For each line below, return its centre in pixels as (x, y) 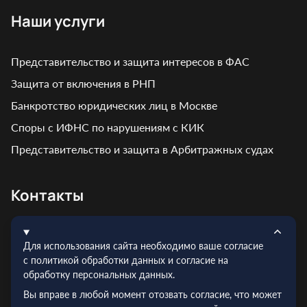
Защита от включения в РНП (83, 84)
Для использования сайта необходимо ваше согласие (143, 246)
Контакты (47, 196)
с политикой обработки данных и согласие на (126, 260)
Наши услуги (58, 22)
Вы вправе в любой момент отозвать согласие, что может (152, 294)
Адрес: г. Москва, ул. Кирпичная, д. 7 (104, 236)
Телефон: (35, 280)
